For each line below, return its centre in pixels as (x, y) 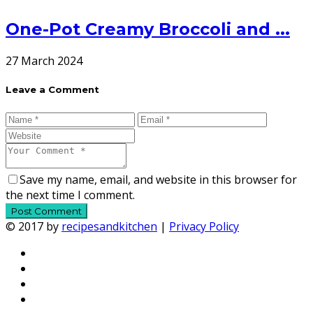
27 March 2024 (44, 61)
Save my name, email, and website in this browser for (158, 179)
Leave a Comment (52, 90)
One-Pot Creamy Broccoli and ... (148, 29)
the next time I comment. (70, 195)
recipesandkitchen (109, 226)
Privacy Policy (204, 226)
